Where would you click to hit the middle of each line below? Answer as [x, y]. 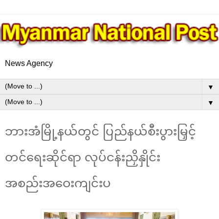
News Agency [29, 63]
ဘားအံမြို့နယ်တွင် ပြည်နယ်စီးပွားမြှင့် [100, 131]
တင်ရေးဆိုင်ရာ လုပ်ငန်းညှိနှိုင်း [83, 157]
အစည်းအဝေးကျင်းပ [58, 183]
